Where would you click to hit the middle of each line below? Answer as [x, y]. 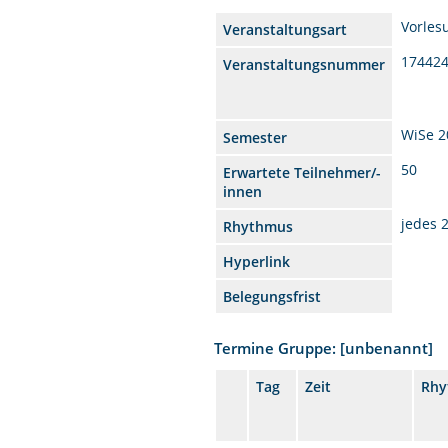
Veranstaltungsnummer [304, 64]
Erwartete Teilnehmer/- [302, 172]
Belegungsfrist [272, 296]
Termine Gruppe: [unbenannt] [324, 347]
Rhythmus [258, 226]
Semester [255, 137]
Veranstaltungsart [285, 29]
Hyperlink [257, 261]
